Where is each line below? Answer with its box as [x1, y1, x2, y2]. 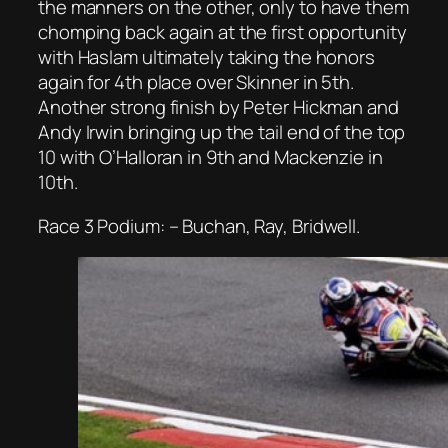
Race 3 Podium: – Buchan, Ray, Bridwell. [38, 212, 361, 239]
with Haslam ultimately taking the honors [38, 44, 375, 71]
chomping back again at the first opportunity [38, 19, 407, 46]
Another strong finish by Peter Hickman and [38, 94, 399, 121]
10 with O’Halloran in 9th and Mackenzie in [38, 144, 383, 171]
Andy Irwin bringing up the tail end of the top [38, 119, 406, 146]
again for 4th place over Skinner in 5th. [38, 69, 354, 96]
